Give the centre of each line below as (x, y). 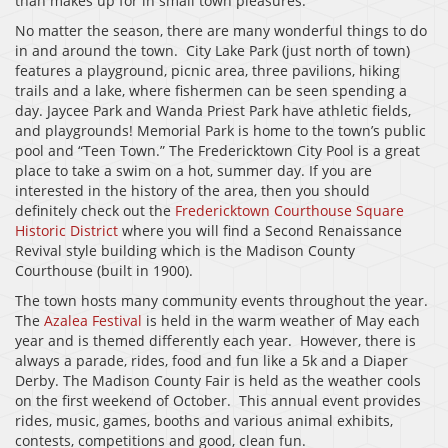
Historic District (66, 231)
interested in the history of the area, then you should (192, 191)
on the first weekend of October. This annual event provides (218, 401)
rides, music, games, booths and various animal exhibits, (204, 421)
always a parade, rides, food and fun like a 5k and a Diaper (211, 361)
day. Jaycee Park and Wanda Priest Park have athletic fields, (213, 111)
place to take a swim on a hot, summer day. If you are (193, 171)
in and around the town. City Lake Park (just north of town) (212, 51)
